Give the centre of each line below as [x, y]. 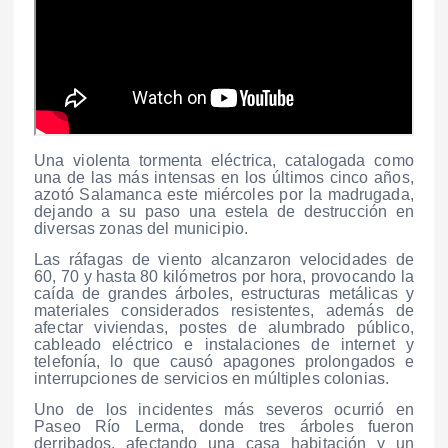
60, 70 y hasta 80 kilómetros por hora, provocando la [224, 277]
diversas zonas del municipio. [141, 229]
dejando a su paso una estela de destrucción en [224, 212]
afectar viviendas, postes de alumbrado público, [224, 328]
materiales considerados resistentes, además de [224, 311]
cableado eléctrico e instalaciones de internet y [224, 345]
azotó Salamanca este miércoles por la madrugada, [224, 195]
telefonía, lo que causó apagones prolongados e [224, 362]
